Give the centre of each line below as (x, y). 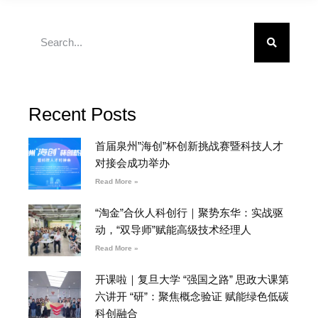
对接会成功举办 (132, 163)
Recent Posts (82, 114)
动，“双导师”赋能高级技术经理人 (173, 229)
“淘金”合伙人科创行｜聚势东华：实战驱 (189, 212)
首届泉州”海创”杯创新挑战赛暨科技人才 (189, 146)
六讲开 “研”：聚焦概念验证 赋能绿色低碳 (192, 296)
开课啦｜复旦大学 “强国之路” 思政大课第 (192, 279)
